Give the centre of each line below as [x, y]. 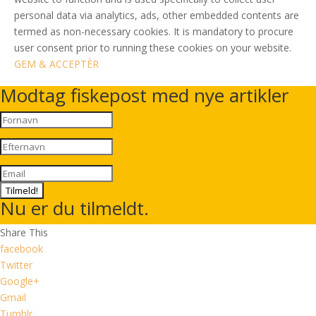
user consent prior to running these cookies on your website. [153, 48]
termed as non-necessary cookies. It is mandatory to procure [154, 31]
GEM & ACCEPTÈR [56, 64]
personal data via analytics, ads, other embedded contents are [157, 15]
